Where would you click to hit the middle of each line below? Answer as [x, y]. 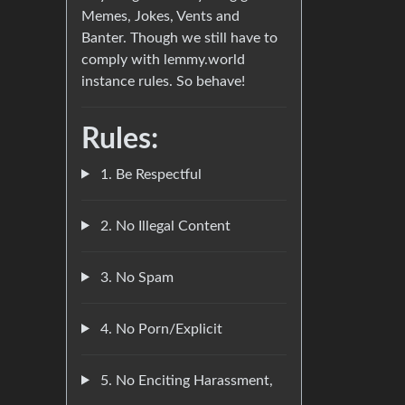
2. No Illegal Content [163, 226]
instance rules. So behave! [163, 81]
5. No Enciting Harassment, [184, 380]
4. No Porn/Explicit [159, 329]
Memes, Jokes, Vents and [160, 16]
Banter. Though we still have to [179, 38]
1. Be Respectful [149, 174]
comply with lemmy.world [163, 59]
